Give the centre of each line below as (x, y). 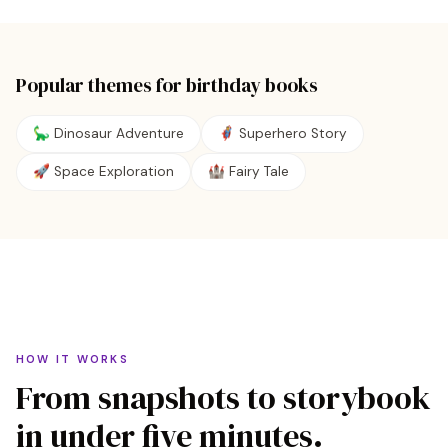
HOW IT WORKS (72, 359)
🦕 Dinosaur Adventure (108, 133)
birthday (223, 85)
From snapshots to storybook (223, 398)
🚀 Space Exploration (103, 171)
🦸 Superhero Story (282, 133)
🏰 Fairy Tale (248, 171)
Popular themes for (101, 85)
